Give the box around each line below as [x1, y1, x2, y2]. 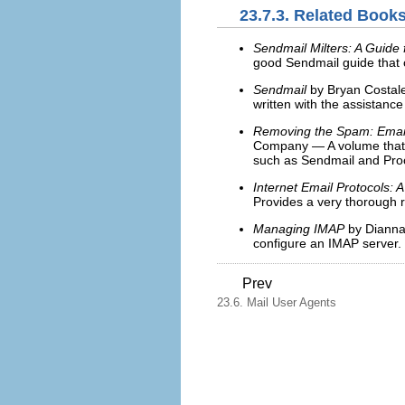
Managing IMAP [253, 221, 344, 236]
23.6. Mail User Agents [217, 296, 336, 309]
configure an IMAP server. [253, 236, 401, 250]
